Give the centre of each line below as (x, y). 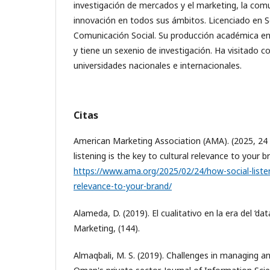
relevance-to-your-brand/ (123, 186)
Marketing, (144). (107, 228)
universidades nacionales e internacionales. (158, 65)
